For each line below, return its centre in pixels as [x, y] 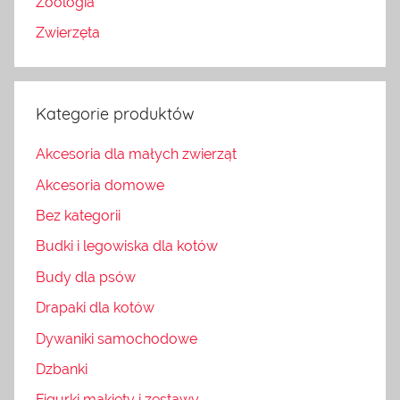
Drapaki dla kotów [95, 308]
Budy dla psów [86, 277]
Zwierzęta [68, 33]
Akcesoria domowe [100, 185]
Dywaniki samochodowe [117, 338]
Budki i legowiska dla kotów [127, 246]
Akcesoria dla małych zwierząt [136, 154]
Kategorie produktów [115, 114]
